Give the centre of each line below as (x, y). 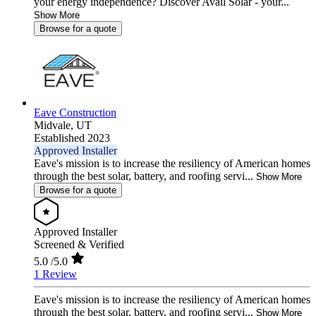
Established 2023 (72, 138)
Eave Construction (75, 113)
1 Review (55, 274)
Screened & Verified (79, 245)
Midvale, (55, 126)
